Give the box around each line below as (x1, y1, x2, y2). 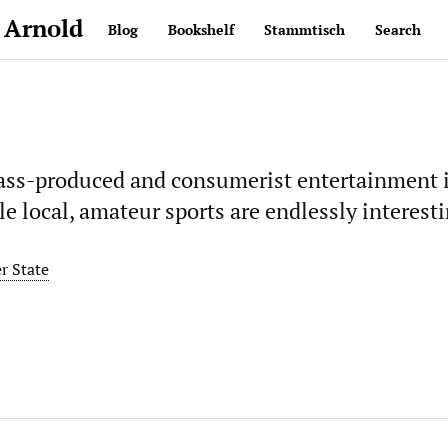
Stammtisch (264, 20, 345, 39)
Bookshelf (168, 20, 234, 39)
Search (375, 20, 421, 39)
